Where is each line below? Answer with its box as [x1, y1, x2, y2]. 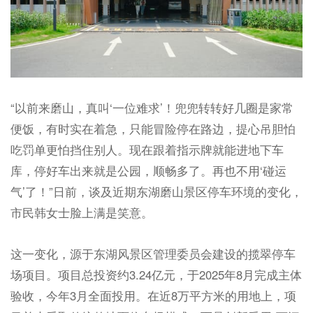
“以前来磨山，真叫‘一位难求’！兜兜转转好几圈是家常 [10, 99, 293, 116]
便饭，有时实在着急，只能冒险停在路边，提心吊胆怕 [10, 119, 296, 137]
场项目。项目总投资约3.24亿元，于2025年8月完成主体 [10, 265, 302, 283]
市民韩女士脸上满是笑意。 [10, 203, 153, 221]
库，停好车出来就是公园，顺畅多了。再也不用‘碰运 [10, 161, 286, 179]
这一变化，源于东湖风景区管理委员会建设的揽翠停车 [10, 245, 296, 262]
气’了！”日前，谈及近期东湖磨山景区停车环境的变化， [10, 182, 303, 200]
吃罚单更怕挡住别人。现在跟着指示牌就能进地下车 [10, 140, 284, 158]
